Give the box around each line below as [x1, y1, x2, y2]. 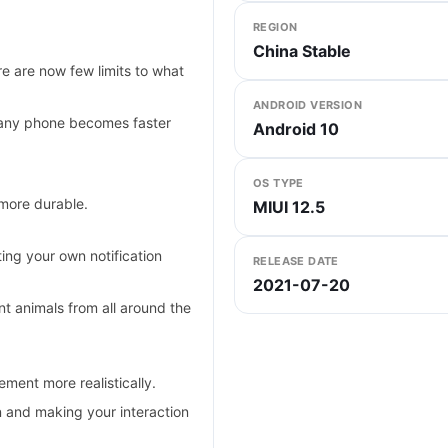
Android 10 [253, 119, 339, 140]
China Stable [253, 41, 351, 62]
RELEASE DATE [253, 254, 339, 269]
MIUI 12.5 [253, 197, 325, 218]
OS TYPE [253, 176, 304, 191]
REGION [253, 20, 298, 35]
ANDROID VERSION [253, 98, 362, 113]
